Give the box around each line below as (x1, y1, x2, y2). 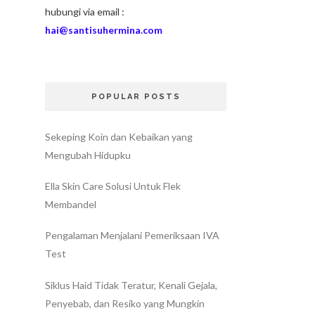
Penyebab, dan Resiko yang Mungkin (45, 297, 205, 309)
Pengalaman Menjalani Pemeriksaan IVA (45, 229, 219, 242)
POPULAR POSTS (91, 91, 181, 101)
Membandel (45, 198, 96, 211)
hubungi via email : (45, 5, 124, 18)
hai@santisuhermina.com (45, 23, 165, 36)
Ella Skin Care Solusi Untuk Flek (45, 180, 181, 193)
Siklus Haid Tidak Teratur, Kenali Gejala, (45, 278, 217, 291)
